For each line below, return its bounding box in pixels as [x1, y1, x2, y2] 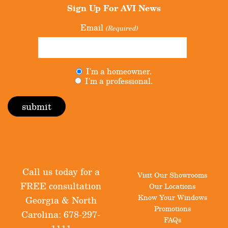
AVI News [121, 2, 161, 14]
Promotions [154, 203, 191, 214]
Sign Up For [67, 2, 121, 14]
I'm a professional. [85, 74, 153, 87]
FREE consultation [20, 179, 101, 192]
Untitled [113, 64, 145, 76]
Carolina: [21, 207, 61, 221]
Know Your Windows [137, 191, 207, 203]
